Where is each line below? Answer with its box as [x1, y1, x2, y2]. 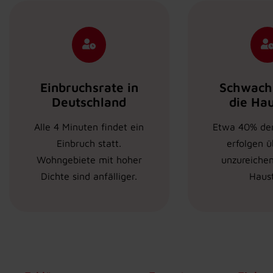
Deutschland [52, 94, 127, 110]
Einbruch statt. [57, 138, 122, 149]
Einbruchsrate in [40, 80, 138, 95]
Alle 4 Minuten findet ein [34, 121, 144, 133]
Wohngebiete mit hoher [36, 154, 142, 166]
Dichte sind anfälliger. [41, 171, 138, 182]
